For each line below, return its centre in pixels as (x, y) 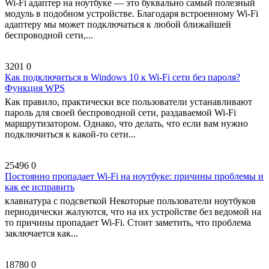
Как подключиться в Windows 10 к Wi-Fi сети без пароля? (122, 77)
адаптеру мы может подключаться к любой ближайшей (118, 24)
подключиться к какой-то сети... (70, 134)
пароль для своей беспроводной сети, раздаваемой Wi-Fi (120, 113)
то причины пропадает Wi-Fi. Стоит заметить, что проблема (128, 222)
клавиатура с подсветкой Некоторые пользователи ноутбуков (130, 201)
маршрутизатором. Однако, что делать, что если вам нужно (126, 123)
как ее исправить (40, 187)
